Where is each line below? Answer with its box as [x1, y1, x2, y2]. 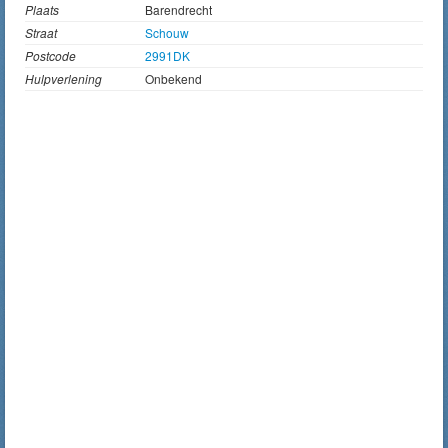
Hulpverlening [25, 70, 102, 87]
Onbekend [145, 70, 202, 87]
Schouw [145, 24, 189, 41]
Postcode [25, 47, 76, 64]
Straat [25, 24, 57, 41]
